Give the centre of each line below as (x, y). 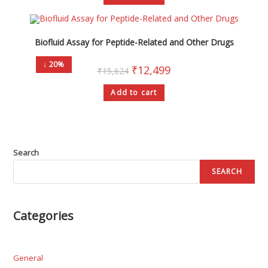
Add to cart (134, 92)
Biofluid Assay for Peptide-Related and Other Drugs (134, 42)
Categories (44, 216)
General (28, 258)
